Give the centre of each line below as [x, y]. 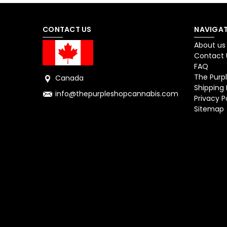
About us [210, 45]
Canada [69, 78]
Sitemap [209, 109]
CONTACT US [67, 30]
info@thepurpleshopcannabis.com [117, 94]
